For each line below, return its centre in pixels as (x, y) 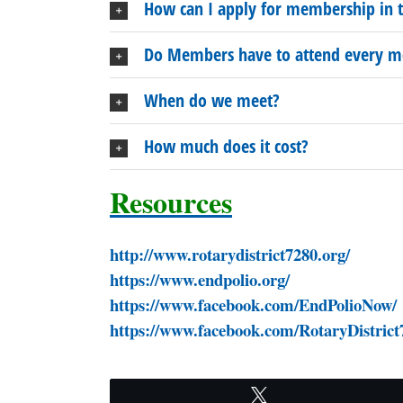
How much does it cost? (226, 147)
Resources (171, 202)
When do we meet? (212, 101)
